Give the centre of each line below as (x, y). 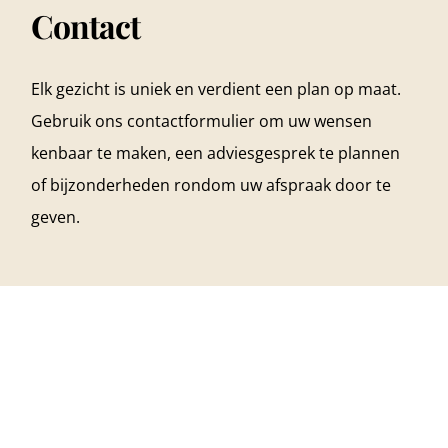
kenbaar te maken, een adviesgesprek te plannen (216, 153)
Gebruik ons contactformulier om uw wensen (202, 121)
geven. (58, 217)
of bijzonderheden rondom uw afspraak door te (211, 185)
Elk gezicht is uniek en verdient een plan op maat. (216, 89)
